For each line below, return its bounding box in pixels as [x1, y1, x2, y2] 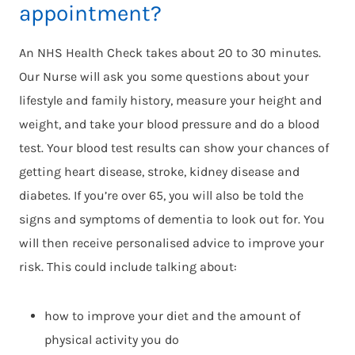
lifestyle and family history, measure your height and [19, 92, 322, 108]
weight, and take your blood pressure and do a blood [19, 116, 319, 132]
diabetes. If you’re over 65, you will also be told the [19, 187, 303, 203]
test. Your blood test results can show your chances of [19, 139, 329, 155]
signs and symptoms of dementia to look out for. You [19, 211, 325, 227]
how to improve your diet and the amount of [44, 307, 300, 323]
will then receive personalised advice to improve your [19, 235, 324, 250]
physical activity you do [44, 331, 179, 347]
